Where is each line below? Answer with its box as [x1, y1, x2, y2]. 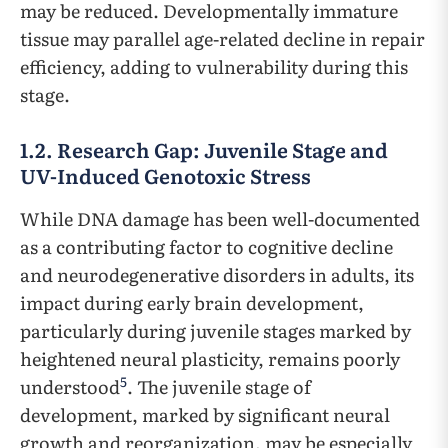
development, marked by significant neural [20, 401, 390, 429]
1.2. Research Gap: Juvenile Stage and [20, 134, 388, 165]
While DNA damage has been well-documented [20, 205, 420, 233]
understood [20, 373, 120, 401]
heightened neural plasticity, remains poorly [20, 345, 400, 373]
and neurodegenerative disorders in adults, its [20, 261, 414, 289]
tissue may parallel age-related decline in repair [20, 25, 425, 53]
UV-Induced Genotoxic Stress [20, 160, 311, 191]
